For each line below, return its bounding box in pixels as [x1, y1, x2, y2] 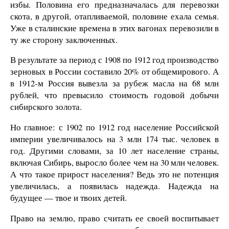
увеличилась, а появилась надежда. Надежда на [10, 180, 219, 192]
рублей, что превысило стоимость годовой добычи [10, 89, 219, 101]
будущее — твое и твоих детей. [10, 192, 127, 204]
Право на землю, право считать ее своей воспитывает [10, 212, 219, 224]
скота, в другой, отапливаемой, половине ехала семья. [10, 10, 219, 22]
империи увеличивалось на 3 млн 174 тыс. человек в [10, 133, 219, 145]
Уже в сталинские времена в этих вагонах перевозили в [10, 21, 219, 34]
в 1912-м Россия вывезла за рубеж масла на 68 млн [10, 77, 219, 89]
